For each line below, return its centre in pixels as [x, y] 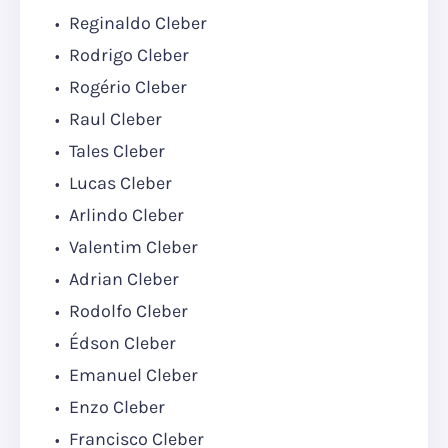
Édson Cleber [120, 343]
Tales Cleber [115, 151]
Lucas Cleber [118, 183]
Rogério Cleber [126, 87]
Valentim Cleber [131, 247]
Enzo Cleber [115, 407]
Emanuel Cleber [131, 375]
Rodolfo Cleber [126, 311]
